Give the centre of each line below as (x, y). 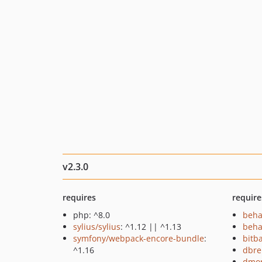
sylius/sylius (97, 227)
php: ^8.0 (92, 215)
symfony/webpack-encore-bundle (139, 238)
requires (79, 197)
